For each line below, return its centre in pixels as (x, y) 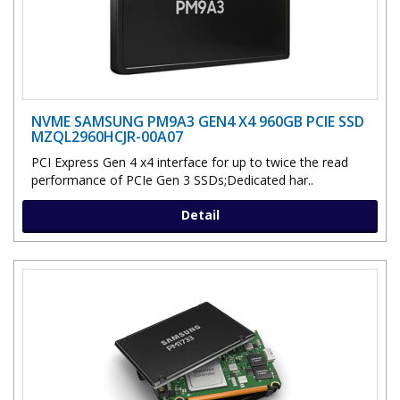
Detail (200, 214)
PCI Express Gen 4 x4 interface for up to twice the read (190, 162)
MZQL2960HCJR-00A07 (107, 136)
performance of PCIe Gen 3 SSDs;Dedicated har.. (172, 179)
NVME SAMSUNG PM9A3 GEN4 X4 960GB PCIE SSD (198, 121)
